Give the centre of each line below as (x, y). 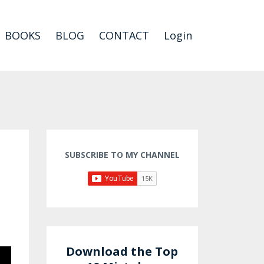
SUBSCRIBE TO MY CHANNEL (122, 155)
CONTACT (124, 35)
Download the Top (122, 251)
